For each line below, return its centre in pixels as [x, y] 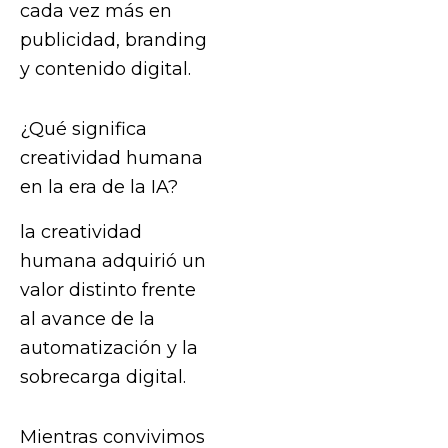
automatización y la [109, 347]
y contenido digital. [105, 68]
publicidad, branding [113, 39]
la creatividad [81, 231]
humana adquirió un [113, 260]
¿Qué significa [83, 129]
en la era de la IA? [99, 187]
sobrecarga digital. [103, 376]
